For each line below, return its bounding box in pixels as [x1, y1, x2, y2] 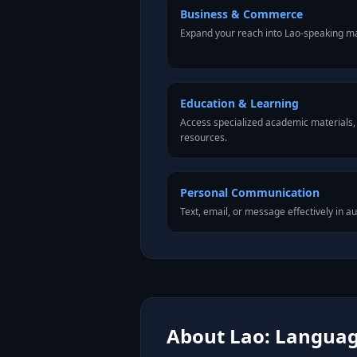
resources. [180, 131, 227, 144]
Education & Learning [180, 96, 299, 111]
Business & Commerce [180, 6, 303, 22]
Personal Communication [180, 185, 320, 200]
